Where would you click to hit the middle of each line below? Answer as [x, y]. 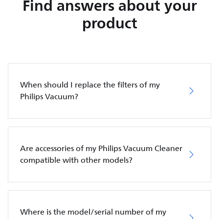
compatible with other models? [76, 160]
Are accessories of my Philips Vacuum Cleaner [101, 148]
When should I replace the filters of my [90, 85]
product [109, 23]
